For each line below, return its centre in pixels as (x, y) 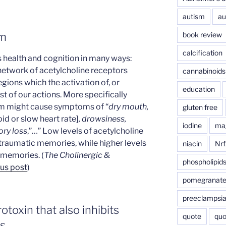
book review (202, 34)
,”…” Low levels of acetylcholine (85, 131)
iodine (192, 125)
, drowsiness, (102, 119)
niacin (192, 143)
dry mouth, (128, 107)
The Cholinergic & (77, 155)
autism (193, 16)
